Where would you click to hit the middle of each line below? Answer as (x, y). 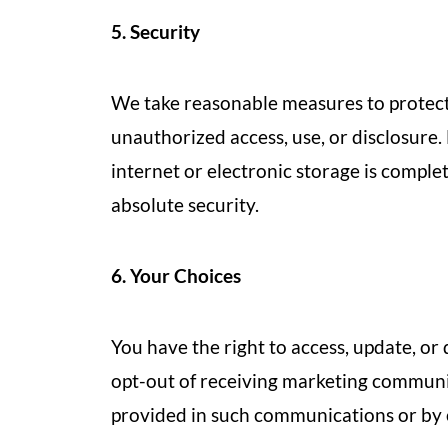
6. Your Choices (176, 275)
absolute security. (185, 204)
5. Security (155, 31)
